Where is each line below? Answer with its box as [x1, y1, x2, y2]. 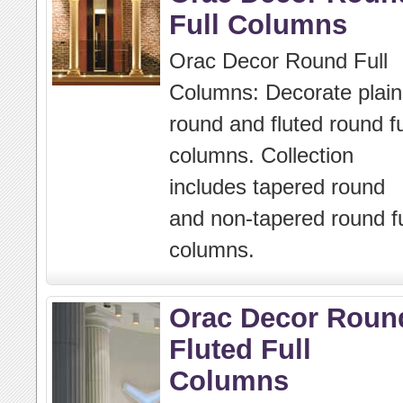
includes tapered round [169, 175, 385, 199]
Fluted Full [169, 334, 311, 364]
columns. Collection [169, 143, 354, 167]
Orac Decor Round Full [169, 49, 388, 73]
